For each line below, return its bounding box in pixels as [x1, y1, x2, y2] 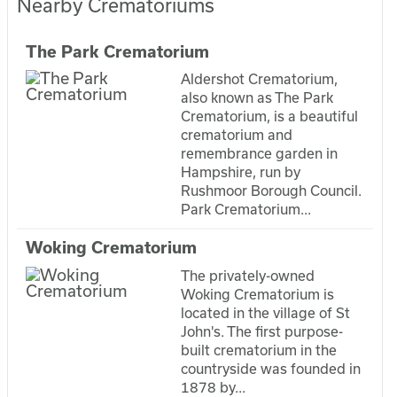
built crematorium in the [181, 341, 338, 358]
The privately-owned [181, 267, 315, 284]
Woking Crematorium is [181, 285, 335, 302]
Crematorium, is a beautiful [181, 108, 359, 125]
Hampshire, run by [181, 164, 301, 181]
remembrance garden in [181, 145, 339, 162]
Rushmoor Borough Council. [181, 183, 362, 199]
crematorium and [181, 127, 293, 144]
